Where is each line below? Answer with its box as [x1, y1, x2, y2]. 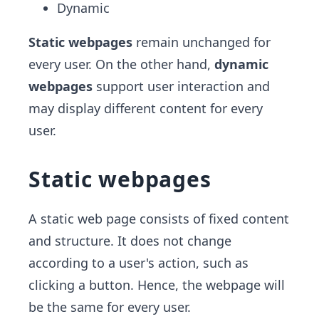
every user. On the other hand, [28, 56, 214, 73]
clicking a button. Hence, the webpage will [28, 276, 285, 293]
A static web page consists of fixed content [28, 210, 289, 227]
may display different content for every [28, 100, 263, 117]
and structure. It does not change [28, 232, 231, 249]
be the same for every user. [28, 298, 191, 315]
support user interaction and [93, 78, 270, 95]
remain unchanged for [132, 33, 271, 51]
